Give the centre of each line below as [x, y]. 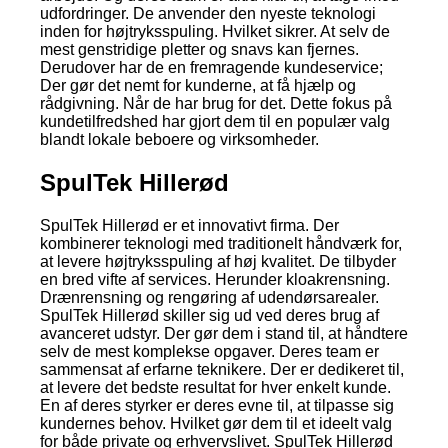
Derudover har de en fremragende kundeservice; [211, 68]
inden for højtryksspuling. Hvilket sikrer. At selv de [215, 32]
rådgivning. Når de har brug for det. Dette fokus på [216, 104]
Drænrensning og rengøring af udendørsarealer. [209, 297]
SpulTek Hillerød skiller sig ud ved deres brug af [209, 315]
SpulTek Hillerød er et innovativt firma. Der [189, 225]
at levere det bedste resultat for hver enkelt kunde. [215, 387]
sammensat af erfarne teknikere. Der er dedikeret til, [222, 369]
